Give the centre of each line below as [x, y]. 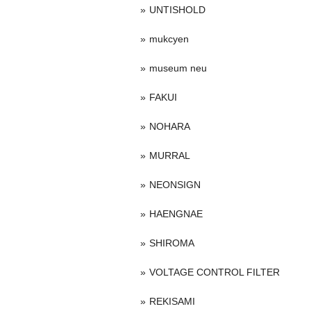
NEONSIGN [175, 185]
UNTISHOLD [177, 10]
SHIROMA [172, 243]
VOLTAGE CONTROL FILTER [215, 272]
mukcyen [169, 39]
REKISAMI [172, 301]
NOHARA [170, 126]
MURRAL [170, 155]
